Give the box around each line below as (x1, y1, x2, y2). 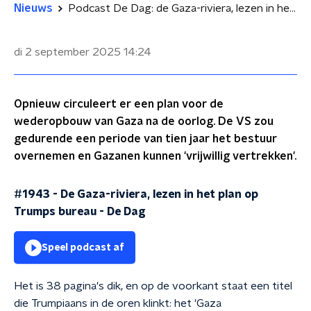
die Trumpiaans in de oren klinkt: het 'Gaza (14, 298, 221, 309)
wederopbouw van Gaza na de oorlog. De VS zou (14, 116, 274, 127)
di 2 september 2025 (14, 47, 121, 58)
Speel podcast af (42, 243, 124, 253)
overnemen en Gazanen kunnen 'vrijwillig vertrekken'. (14, 151, 296, 162)
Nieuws (14, 3, 53, 14)
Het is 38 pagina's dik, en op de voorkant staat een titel (14, 280, 292, 292)
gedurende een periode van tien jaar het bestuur (14, 133, 277, 144)
